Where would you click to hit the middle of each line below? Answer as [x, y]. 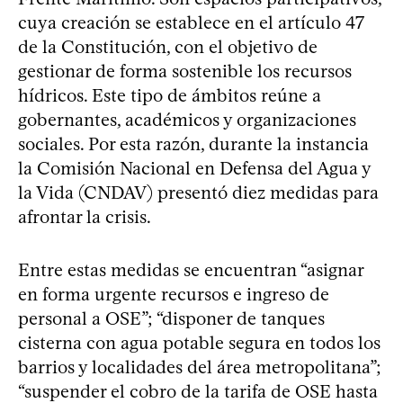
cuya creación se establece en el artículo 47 [191, 22]
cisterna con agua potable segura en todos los [199, 342]
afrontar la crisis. [85, 216]
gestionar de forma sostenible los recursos [185, 71]
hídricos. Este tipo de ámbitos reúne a [170, 95]
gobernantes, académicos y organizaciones [187, 119]
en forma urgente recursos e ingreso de [174, 294]
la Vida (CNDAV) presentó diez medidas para [198, 192]
